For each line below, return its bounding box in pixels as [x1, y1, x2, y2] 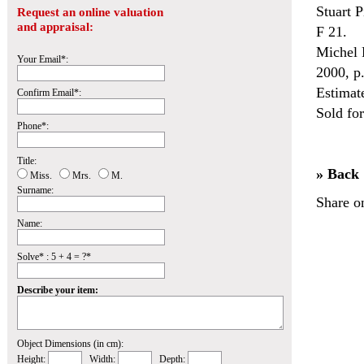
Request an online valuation [17, 6, 163, 19]
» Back [316, 166, 359, 182]
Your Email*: [17, 54, 68, 65]
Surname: [17, 184, 54, 196]
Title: [17, 155, 37, 167]
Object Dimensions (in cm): [17, 338, 123, 349]
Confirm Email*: [17, 87, 81, 98]
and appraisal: [17, 20, 93, 33]
